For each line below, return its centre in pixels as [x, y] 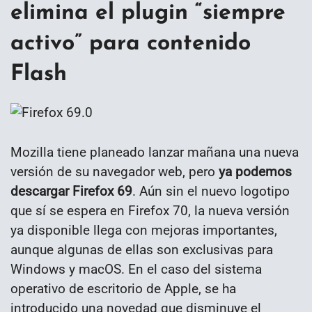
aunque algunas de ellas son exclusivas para [142, 249]
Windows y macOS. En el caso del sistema [136, 269]
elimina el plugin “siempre [148, 13]
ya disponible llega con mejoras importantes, [144, 230]
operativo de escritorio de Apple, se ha [123, 288]
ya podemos [255, 171]
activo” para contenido [131, 44]
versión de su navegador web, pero [115, 171]
